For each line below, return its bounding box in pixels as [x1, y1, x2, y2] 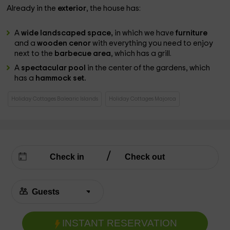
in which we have [114, 29, 176, 37]
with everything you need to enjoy [92, 40, 214, 47]
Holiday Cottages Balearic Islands [11, 96, 99, 102]
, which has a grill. [111, 50, 172, 57]
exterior [57, 5, 87, 12]
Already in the [7, 5, 58, 12]
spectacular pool [21, 64, 88, 72]
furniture [176, 29, 208, 37]
